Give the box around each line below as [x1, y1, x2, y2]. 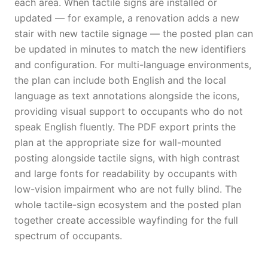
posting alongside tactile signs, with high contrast [14, 152, 240, 164]
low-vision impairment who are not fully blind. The [14, 183, 242, 195]
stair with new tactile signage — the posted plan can [14, 28, 253, 39]
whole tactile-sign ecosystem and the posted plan [14, 199, 241, 211]
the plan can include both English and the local [14, 74, 226, 86]
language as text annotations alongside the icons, [14, 90, 239, 102]
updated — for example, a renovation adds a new [14, 12, 239, 24]
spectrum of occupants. [14, 230, 122, 242]
